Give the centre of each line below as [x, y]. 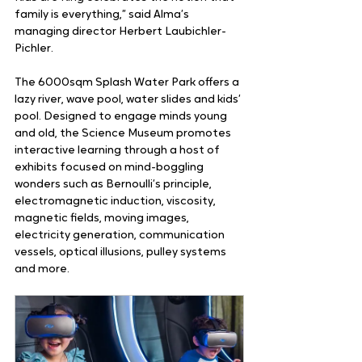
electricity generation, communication [121, 236]
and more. [42, 270]
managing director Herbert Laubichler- [120, 32]
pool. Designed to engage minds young [122, 117]
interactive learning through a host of [118, 151]
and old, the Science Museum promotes [124, 134]
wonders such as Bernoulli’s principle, [114, 185]
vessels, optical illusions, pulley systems [122, 253]
